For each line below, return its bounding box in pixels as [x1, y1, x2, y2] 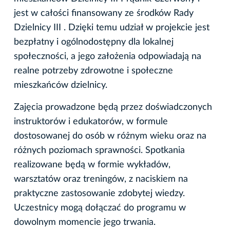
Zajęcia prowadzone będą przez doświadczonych [14, 102, 212, 112]
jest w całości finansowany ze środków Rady [14, 8, 194, 18]
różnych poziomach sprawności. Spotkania [14, 145, 185, 155]
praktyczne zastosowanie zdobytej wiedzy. [14, 188, 185, 198]
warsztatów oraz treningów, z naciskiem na [14, 174, 188, 184]
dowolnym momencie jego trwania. [14, 217, 156, 227]
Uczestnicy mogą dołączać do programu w [14, 203, 186, 213]
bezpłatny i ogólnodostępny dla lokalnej [14, 37, 174, 47]
